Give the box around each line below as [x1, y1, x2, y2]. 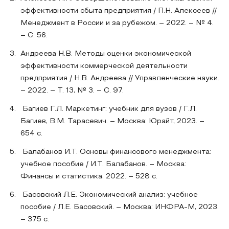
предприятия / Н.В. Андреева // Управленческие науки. [20, 75, 219, 82]
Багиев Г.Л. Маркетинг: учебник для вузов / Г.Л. [20, 106, 197, 112]
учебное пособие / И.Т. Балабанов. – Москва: [20, 161, 186, 168]
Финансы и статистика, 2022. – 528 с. [20, 173, 157, 180]
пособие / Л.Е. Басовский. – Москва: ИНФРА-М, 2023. [20, 204, 219, 211]
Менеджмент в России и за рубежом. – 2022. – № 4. [20, 20, 214, 27]
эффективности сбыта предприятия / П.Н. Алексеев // [20, 8, 217, 14]
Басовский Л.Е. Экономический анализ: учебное [20, 192, 198, 198]
